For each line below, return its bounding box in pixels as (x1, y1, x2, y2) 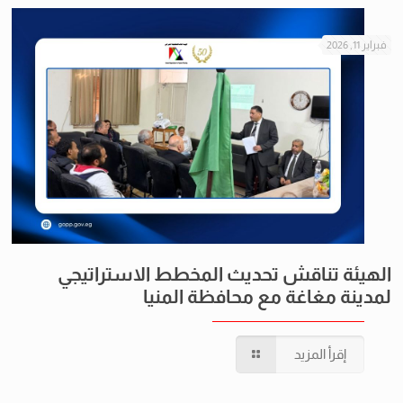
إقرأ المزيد (294, 345, 347, 362)
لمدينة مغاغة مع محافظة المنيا (143, 285, 392, 307)
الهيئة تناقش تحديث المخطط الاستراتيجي (58, 263, 392, 284)
